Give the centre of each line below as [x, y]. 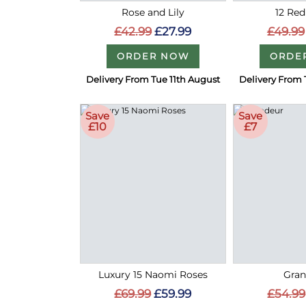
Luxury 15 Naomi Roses [153, 274]
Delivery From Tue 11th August [153, 79]
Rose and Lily [153, 12]
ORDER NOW [153, 56]
